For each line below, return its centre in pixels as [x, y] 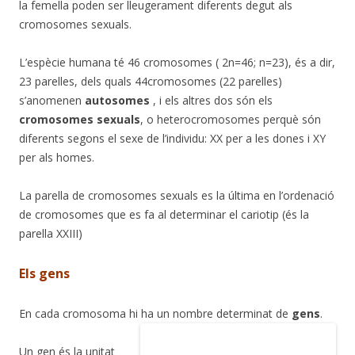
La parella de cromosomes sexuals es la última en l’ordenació [177, 195]
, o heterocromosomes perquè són [231, 119]
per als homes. [57, 157]
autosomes [117, 100]
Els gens [44, 273]
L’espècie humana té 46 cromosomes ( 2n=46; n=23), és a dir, [177, 62]
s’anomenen [52, 100]
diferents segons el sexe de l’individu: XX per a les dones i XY [172, 138]
